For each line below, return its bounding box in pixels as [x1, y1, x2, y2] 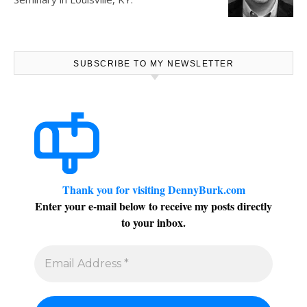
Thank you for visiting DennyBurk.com [62, 182, 245, 197]
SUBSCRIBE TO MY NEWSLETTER [73, 59, 234, 69]
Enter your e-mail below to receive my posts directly [35, 198, 272, 214]
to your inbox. [121, 214, 186, 230]
